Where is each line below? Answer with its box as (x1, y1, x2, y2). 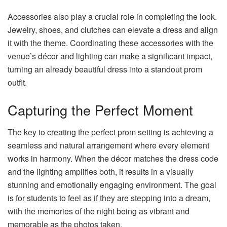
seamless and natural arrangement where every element (8, 139, 209, 152)
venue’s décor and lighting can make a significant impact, (8, 50, 212, 62)
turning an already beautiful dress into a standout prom (8, 63, 202, 75)
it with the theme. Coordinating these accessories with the (8, 37, 213, 49)
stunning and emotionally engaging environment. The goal (8, 179, 216, 191)
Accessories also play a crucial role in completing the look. (8, 11, 217, 23)
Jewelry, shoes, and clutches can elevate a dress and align (8, 24, 218, 36)
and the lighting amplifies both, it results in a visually (8, 166, 194, 178)
